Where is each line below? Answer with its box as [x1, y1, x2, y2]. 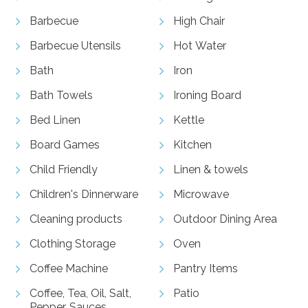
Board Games [29, 138, 100, 152]
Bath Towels [29, 89, 93, 102]
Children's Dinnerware [29, 188, 138, 201]
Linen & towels [173, 163, 248, 177]
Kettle [173, 113, 204, 127]
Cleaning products [29, 212, 122, 226]
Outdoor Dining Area [173, 212, 277, 226]
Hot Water [173, 39, 226, 53]
